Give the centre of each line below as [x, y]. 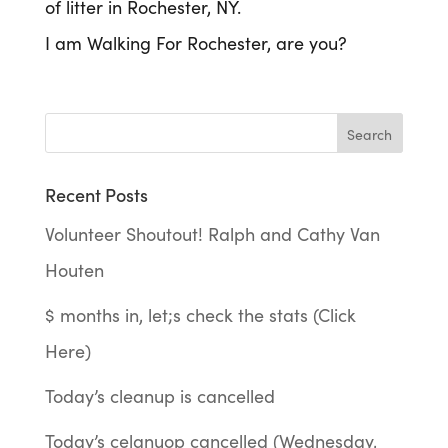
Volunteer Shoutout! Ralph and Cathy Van [212, 234]
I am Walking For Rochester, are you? [195, 43]
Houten [74, 270]
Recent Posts [96, 195]
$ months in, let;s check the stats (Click [200, 315]
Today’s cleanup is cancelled [159, 396]
